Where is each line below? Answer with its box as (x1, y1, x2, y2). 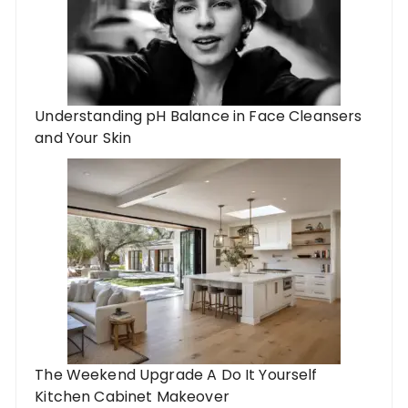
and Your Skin (35, 127, 132, 149)
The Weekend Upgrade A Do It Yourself (35, 364, 318, 386)
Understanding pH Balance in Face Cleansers (35, 106, 362, 127)
